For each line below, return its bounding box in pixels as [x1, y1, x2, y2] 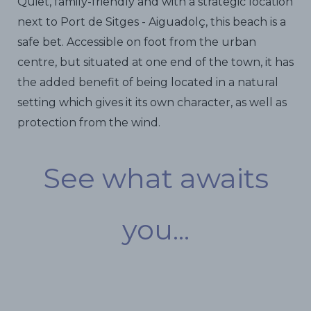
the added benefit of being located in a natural [17, 76, 278, 90]
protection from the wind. [17, 116, 160, 130]
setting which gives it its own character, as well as [17, 96, 287, 110]
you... [121, 212, 190, 247]
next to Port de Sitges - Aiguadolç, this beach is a [17, 15, 286, 29]
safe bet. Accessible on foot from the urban [17, 35, 256, 49]
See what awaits [42, 161, 269, 196]
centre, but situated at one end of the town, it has [17, 56, 294, 69]
